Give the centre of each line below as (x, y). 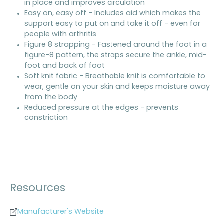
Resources (38, 188)
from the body (51, 97)
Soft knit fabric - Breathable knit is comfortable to (114, 76)
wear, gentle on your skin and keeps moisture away (117, 87)
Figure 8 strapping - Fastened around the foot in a (115, 45)
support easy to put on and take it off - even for (112, 24)
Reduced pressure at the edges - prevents (101, 108)
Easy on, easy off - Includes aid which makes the (112, 13)
